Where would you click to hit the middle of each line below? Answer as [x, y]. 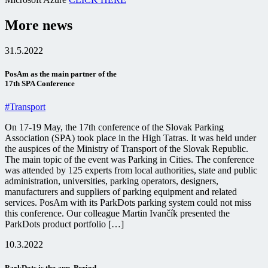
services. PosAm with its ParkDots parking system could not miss [128, 203]
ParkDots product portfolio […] [64, 224]
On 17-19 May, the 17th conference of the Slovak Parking [114, 127]
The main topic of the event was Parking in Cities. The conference [130, 160]
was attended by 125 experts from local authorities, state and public [131, 170]
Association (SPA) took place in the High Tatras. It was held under [130, 138]
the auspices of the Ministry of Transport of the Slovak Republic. [127, 149]
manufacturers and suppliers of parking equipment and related [121, 192]
